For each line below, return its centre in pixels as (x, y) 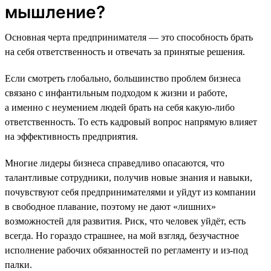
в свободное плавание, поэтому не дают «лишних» (110, 206)
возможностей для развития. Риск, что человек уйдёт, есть (125, 221)
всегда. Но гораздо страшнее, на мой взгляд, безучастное (122, 235)
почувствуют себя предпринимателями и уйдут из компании (130, 192)
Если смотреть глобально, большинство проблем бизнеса (123, 78)
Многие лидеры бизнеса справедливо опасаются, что (115, 163)
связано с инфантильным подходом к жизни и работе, (116, 93)
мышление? (55, 12)
